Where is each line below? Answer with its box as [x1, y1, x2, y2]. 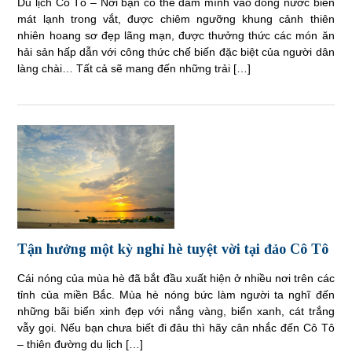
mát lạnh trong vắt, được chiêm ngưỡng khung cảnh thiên [17, 13, 335, 26]
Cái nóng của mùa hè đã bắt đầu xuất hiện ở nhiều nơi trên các [17, 271, 335, 284]
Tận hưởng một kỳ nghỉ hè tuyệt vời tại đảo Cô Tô [17, 240, 329, 257]
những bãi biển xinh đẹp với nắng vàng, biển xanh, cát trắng [17, 304, 335, 317]
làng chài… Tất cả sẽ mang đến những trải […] [17, 62, 251, 75]
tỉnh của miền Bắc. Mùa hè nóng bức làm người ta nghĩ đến [17, 288, 335, 301]
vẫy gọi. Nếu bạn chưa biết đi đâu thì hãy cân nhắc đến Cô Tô [17, 321, 335, 334]
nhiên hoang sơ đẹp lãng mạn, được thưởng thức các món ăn [17, 29, 335, 42]
